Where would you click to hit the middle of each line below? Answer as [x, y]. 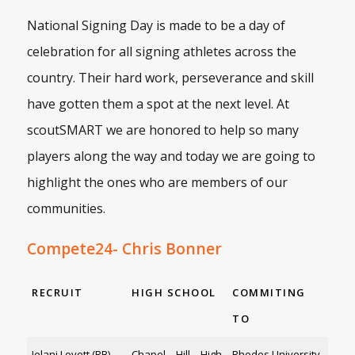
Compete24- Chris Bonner [124, 249]
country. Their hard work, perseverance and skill [170, 78]
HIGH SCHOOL [174, 292]
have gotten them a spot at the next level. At [158, 104]
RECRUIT [57, 292]
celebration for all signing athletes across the [161, 52]
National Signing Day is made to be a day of [156, 26]
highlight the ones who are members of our [157, 183]
